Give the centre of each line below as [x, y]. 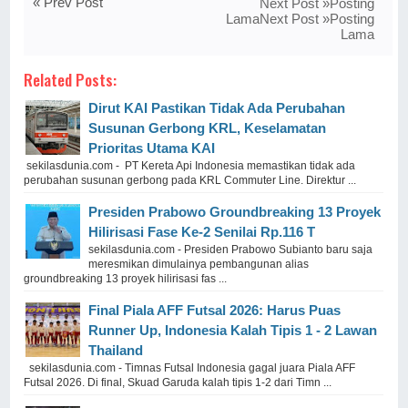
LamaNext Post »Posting [300, 18]
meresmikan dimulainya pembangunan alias [199, 264]
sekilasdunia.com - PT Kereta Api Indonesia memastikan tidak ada [190, 165]
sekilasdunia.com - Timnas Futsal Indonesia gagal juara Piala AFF [190, 367]
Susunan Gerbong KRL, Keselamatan [208, 127]
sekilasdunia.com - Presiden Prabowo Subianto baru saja [231, 249]
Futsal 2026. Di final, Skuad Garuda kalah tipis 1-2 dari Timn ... [178, 382]
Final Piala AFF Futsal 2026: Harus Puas [215, 310]
